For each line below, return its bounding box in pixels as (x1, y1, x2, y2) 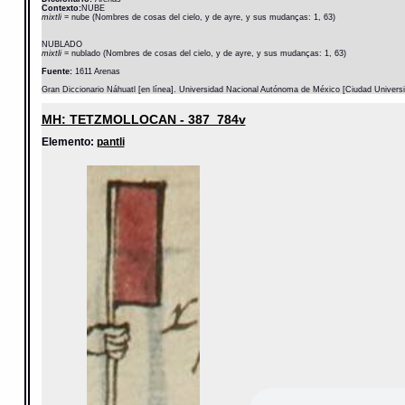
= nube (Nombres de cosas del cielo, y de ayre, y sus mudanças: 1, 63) (63, 13, 335, 23)
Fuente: (41, 67, 72, 77)
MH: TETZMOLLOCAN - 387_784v (41, 112, 246, 127)
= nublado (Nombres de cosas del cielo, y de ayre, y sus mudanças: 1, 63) (63, 49, 346, 59)
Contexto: (41, 4, 81, 14)
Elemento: (41, 136, 97, 148)
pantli (96, 136, 125, 148)
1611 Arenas (71, 67, 120, 77)
